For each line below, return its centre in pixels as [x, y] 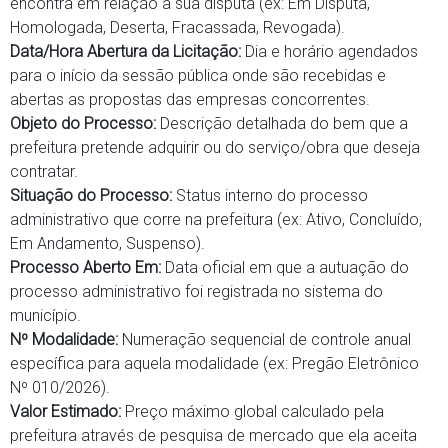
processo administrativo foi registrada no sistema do [196, 291]
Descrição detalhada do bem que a [282, 123]
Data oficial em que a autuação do [285, 267]
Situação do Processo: [91, 195]
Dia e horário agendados [329, 51]
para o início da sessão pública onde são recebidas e [198, 75]
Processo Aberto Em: [85, 267]
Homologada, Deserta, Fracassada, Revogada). [177, 27]
